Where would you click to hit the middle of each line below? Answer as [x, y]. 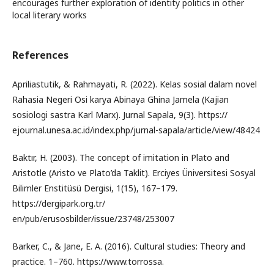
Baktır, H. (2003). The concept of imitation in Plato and [121, 157]
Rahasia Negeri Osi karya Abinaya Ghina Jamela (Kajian [120, 99]
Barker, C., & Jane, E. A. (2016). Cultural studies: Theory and [129, 246]
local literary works [50, 15]
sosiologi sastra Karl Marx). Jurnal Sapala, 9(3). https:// [120, 115]
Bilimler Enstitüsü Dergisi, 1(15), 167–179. [95, 188]
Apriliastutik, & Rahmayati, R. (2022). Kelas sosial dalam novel [135, 84]
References [40, 55]
